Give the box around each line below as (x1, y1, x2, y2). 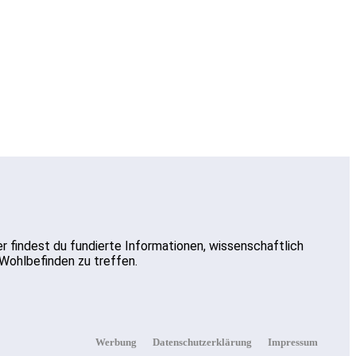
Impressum (268, 336, 318, 348)
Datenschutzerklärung (153, 336, 252, 348)
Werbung (95, 336, 137, 348)
